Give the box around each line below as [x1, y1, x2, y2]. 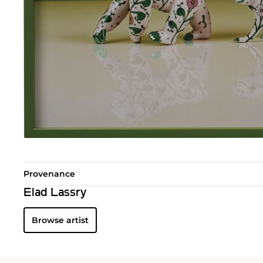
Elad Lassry [23, 187, 86, 200]
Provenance [23, 168, 75, 180]
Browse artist [32, 215, 89, 226]
